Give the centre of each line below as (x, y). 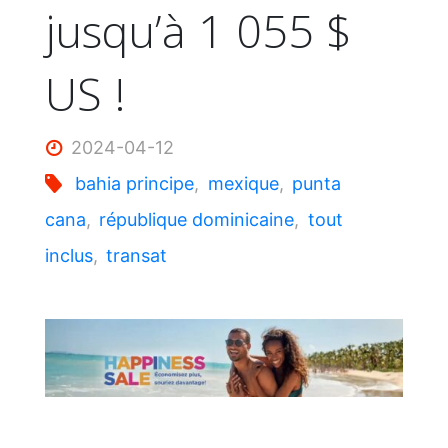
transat (137, 255)
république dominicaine (197, 219)
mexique (243, 183)
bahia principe (134, 183)
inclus (68, 255)
